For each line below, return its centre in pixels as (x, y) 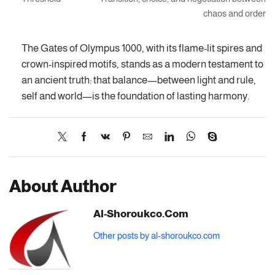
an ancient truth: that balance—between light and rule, (139, 80)
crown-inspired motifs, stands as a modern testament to (142, 64)
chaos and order (234, 13)
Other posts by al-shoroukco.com (157, 236)
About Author (63, 186)
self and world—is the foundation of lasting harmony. (135, 96)
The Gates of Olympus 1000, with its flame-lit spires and (142, 48)
